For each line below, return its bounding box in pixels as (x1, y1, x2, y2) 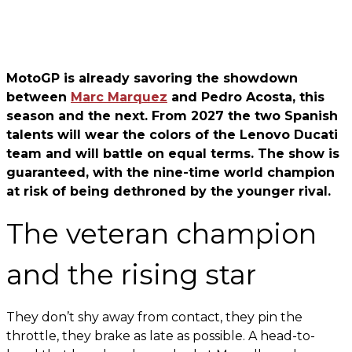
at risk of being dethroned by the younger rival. (6, 184, 331, 199)
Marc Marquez (71, 90, 167, 104)
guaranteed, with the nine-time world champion (6, 165, 335, 180)
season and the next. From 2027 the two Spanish (6, 108, 338, 123)
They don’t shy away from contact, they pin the (6, 310, 302, 324)
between (6, 90, 71, 104)
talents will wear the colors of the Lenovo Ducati (6, 127, 338, 142)
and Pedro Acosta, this (167, 90, 324, 104)
